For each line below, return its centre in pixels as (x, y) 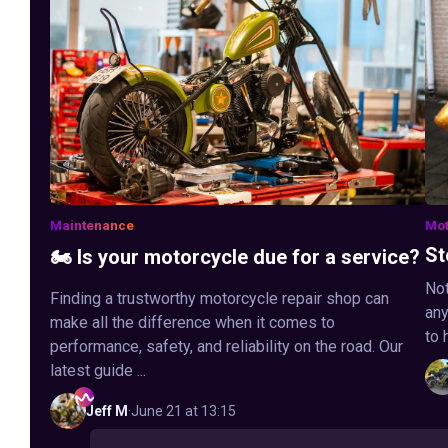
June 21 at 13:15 (183, 410)
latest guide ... (98, 370)
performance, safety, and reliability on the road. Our (226, 346)
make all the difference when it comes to (192, 322)
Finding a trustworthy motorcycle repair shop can (219, 298)
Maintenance (92, 225)
